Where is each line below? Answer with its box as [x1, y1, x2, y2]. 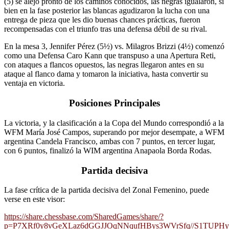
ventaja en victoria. [4, 79, 65, 88]
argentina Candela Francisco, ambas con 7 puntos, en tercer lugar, [4, 136, 215, 146]
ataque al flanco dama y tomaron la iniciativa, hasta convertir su [4, 70, 208, 79]
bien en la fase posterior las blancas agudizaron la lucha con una [4, 6, 210, 15]
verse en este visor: [4, 195, 65, 204]
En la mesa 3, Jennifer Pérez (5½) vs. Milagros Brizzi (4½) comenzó [4, 42, 224, 51]
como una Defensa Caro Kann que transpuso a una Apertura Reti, [4, 51, 216, 60]
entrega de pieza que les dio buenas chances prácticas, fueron [4, 15, 200, 25]
